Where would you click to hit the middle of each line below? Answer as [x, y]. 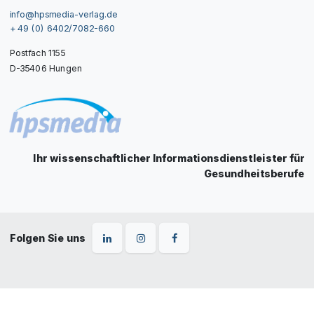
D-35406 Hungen [46, 68]
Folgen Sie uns [47, 237]
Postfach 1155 [37, 53]
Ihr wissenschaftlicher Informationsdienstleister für [169, 158]
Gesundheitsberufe [254, 173]
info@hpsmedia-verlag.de [64, 14]
